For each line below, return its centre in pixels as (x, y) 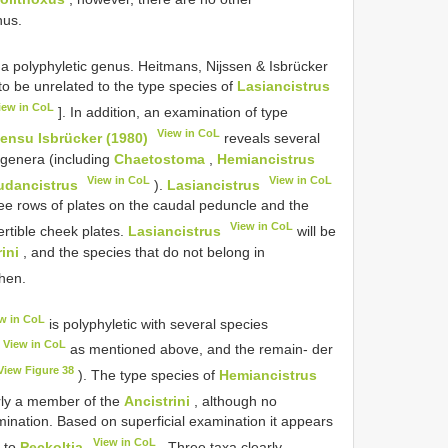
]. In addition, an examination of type (170, 111)
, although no (233, 400)
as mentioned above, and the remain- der (200, 348)
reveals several (270, 137)
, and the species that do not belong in (142, 251)
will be (315, 230)
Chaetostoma (159, 158)
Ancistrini (156, 400)
